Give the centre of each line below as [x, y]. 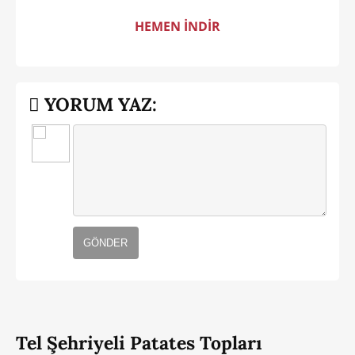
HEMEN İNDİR [177, 27]
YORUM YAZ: [98, 104]
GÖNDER [106, 242]
